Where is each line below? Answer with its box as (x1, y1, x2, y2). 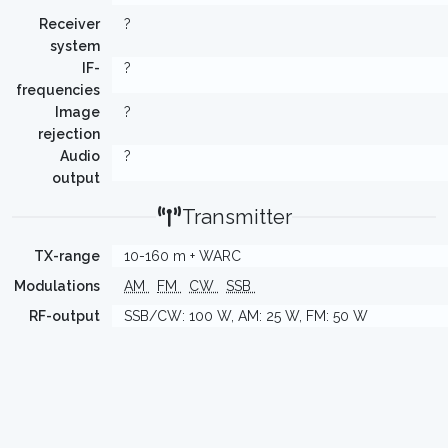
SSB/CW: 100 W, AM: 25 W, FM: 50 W (124, 308, 368, 324)
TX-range (34, 248, 100, 264)
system (50, 38, 100, 54)
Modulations (14, 278, 100, 294)
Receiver (39, 16, 100, 32)
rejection (38, 126, 100, 142)
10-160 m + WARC (124, 248, 241, 264)
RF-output (29, 308, 100, 324)
